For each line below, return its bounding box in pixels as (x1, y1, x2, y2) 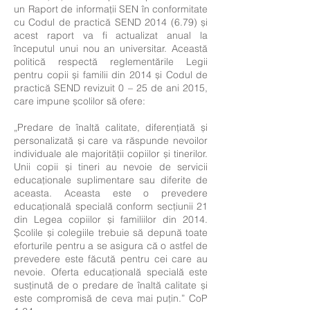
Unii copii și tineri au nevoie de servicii (14, 161, 208, 173)
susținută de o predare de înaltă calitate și (14, 279, 208, 291)
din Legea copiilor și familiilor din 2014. (14, 213, 208, 226)
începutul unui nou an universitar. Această (14, 42, 208, 55)
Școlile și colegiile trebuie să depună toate (14, 226, 208, 239)
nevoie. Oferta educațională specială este (14, 266, 208, 278)
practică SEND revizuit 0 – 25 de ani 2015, (14, 82, 208, 94)
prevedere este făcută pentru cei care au (14, 253, 208, 265)
